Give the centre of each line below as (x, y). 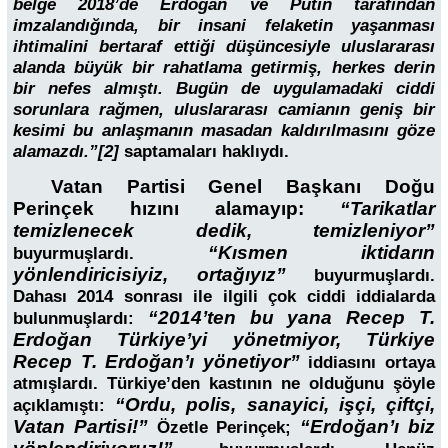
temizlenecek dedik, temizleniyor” (224, 231)
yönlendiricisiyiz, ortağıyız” (163, 275)
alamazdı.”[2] (68, 151)
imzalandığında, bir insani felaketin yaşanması (224, 25)
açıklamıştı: (64, 406)
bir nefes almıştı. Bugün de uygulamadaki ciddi (224, 88)
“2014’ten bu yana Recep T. (291, 318)
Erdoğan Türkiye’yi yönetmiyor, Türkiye (224, 340)
